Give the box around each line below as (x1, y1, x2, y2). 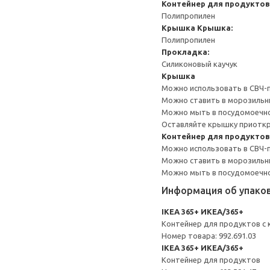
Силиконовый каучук (162, 60, 237, 68)
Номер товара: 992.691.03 (162, 231, 256, 240)
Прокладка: (162, 48, 209, 56)
